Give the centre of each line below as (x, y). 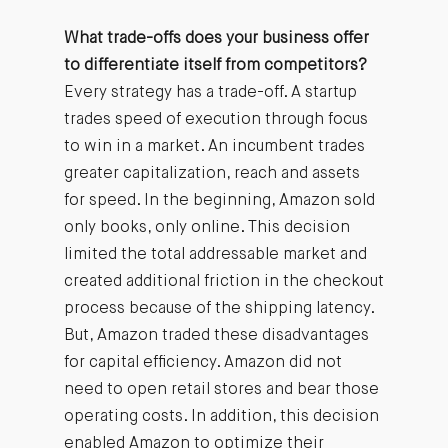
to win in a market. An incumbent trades (214, 146)
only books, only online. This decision (206, 227)
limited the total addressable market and (215, 254)
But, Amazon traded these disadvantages (216, 335)
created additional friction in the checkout (223, 281)
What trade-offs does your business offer (216, 38)
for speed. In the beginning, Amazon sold (219, 200)
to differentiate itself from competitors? (215, 65)
